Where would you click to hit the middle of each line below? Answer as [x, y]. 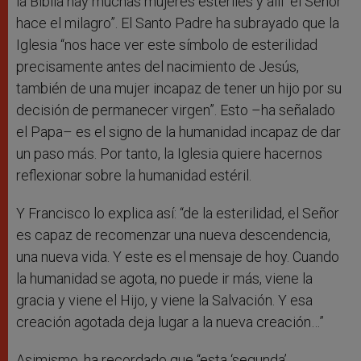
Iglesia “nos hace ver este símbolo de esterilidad [167, 45]
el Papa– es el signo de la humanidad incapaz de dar [178, 132]
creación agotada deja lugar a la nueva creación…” [170, 322]
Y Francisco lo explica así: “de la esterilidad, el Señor [178, 214]
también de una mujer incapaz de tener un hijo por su [179, 89]
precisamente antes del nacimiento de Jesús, [158, 67]
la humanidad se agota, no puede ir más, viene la [164, 279]
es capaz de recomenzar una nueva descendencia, [173, 235]
